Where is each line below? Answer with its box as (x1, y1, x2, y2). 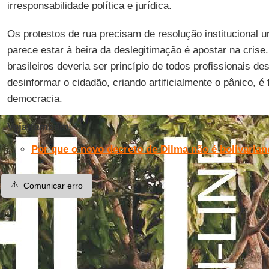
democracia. (7, 93, 62, 104)
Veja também (7, 121, 68, 133)
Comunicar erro (23, 181, 83, 190)
